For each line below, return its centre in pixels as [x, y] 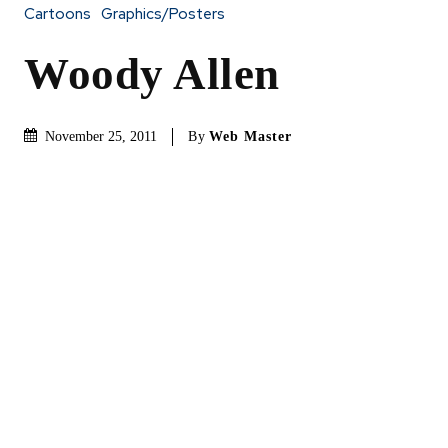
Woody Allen [152, 74]
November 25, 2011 [101, 137]
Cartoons [57, 14]
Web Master [250, 136]
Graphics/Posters [163, 14]
